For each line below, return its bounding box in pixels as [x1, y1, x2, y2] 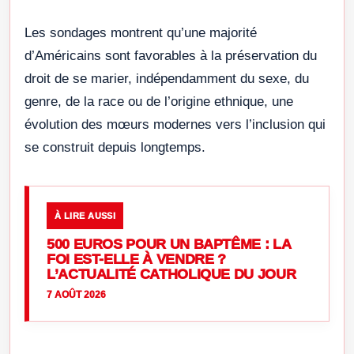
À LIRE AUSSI [55, 211, 116, 221]
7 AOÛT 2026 [47, 289, 106, 301]
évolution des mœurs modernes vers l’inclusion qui [24, 117, 326, 133]
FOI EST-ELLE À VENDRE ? [47, 251, 226, 268]
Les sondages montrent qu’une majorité [24, 25, 257, 41]
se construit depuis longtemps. [24, 140, 205, 156]
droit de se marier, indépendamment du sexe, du [24, 71, 309, 87]
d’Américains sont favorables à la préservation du [24, 48, 317, 64]
